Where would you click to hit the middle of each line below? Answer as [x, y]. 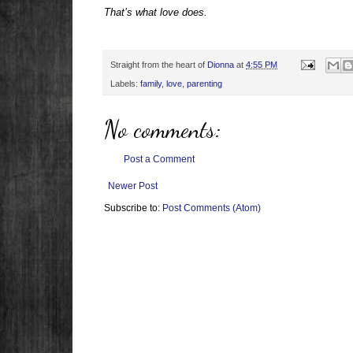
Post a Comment [159, 160]
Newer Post [133, 186]
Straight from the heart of [159, 64]
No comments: [163, 130]
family [151, 84]
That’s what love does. [156, 12]
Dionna [222, 64]
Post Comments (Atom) [212, 208]
